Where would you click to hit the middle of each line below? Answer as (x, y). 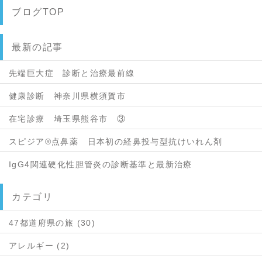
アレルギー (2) (39, 245)
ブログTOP (38, 12)
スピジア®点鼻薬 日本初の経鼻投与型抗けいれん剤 (116, 141)
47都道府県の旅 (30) (52, 223)
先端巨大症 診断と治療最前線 (72, 73)
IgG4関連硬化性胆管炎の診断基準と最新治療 (101, 164)
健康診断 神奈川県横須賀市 (68, 96)
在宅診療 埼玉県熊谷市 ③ (68, 118)
